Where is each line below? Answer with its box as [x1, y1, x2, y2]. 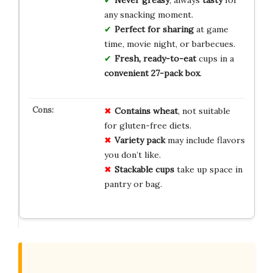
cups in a [196, 53, 234, 65]
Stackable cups [114, 164, 174, 175]
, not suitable [177, 105, 230, 117]
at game [193, 24, 229, 35]
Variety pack [114, 135, 165, 146]
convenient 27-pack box [104, 68, 200, 79]
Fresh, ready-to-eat [114, 53, 196, 65]
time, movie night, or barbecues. [104, 38, 235, 50]
